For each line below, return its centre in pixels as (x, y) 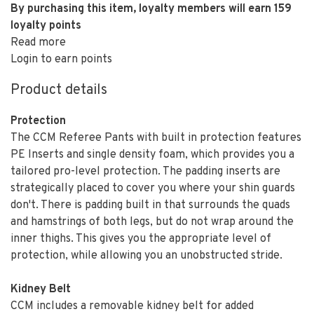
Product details (59, 90)
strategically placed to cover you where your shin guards (153, 189)
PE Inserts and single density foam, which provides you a (152, 155)
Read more (38, 43)
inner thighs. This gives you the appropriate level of (141, 239)
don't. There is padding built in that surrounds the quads (150, 205)
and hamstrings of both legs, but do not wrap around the (152, 222)
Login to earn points (61, 60)
